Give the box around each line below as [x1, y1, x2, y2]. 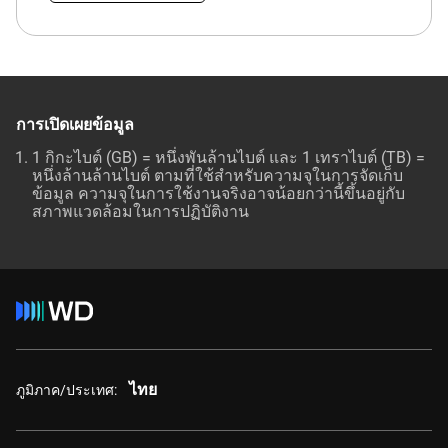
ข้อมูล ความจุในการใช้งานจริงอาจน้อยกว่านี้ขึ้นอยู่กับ [32, 184, 405, 203]
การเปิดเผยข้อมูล [16, 115, 134, 134]
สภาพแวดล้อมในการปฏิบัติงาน [32, 202, 249, 221]
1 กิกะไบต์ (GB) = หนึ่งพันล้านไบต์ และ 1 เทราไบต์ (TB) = [32, 148, 425, 167]
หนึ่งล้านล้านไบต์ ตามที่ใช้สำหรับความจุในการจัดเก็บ [32, 166, 403, 185]
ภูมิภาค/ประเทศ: [16, 381, 117, 398]
